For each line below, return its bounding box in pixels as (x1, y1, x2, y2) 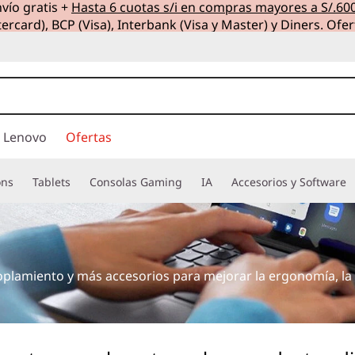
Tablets (32, 174, 71, 189)
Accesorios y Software (231, 174, 346, 189)
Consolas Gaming (90, 174, 182, 189)
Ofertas (66, 128, 112, 146)
